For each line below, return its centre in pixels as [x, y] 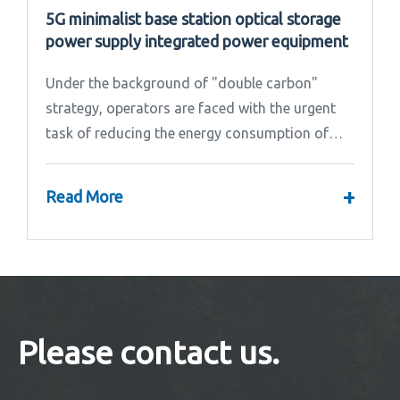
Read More [84, 197]
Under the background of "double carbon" [182, 83]
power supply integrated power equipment [197, 41]
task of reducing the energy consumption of [187, 133]
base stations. [91, 158]
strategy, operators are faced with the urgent [191, 108]
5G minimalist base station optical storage [193, 18]
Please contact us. [149, 352]
